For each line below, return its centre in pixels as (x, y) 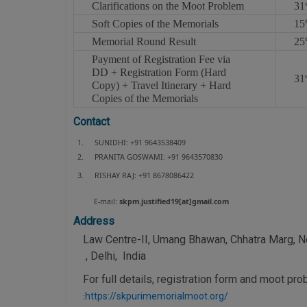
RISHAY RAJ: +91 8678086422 (145, 175)
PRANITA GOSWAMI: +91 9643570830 (159, 157)
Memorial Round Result (144, 41)
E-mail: (107, 201)
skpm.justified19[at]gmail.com (174, 201)
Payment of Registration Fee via (161, 59)
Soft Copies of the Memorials (155, 23)
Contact (91, 121)
